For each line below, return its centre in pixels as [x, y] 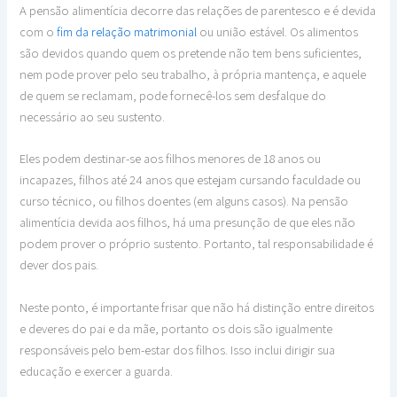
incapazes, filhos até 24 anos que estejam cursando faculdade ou [191, 180]
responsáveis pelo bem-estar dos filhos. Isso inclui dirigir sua [178, 349]
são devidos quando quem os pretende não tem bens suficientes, [191, 52]
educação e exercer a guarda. [97, 370]
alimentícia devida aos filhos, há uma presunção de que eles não [188, 222]
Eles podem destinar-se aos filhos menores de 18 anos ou [171, 159]
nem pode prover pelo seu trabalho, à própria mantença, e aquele [193, 74]
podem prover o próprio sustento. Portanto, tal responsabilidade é [197, 244]
